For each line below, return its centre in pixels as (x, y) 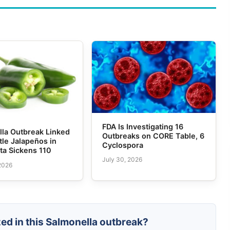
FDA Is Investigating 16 (142, 126)
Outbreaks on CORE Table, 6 (153, 136)
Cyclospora (122, 145)
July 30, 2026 (122, 160)
